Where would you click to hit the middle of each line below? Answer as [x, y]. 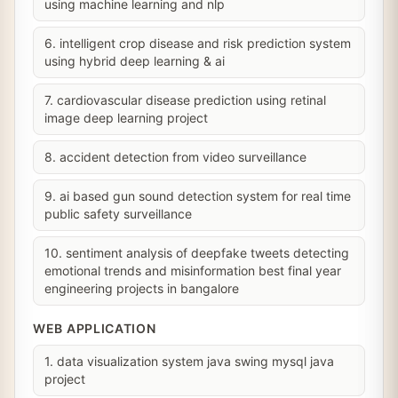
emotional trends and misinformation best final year [193, 271]
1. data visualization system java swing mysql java [189, 361]
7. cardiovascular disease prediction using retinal [185, 100]
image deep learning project [126, 118]
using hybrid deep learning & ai [135, 61]
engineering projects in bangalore [142, 288]
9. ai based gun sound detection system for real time [198, 196]
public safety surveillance [118, 214]
